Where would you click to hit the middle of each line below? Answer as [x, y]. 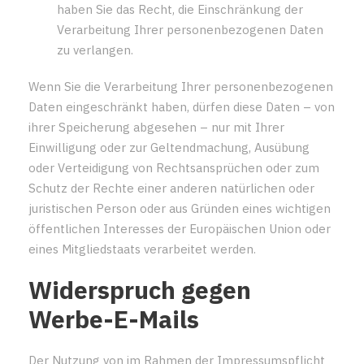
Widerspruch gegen [140, 289]
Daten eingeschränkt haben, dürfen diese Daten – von [182, 106]
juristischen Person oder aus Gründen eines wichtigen [180, 208]
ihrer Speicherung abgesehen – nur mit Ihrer [156, 127]
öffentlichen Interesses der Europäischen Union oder [180, 228]
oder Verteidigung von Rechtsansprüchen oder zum [174, 167]
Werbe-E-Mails [114, 318]
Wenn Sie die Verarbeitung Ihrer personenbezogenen [181, 86]
